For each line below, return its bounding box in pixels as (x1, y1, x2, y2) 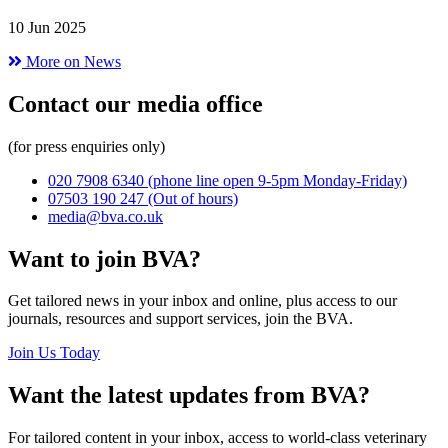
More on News (22, 52, 121, 70)
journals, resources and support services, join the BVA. (8, 310, 353, 328)
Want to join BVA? (8, 245, 201, 272)
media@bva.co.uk (48, 207, 163, 225)
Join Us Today (8, 344, 100, 362)
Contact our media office (8, 90, 263, 117)
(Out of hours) (148, 189, 238, 207)
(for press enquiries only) (8, 137, 165, 155)
